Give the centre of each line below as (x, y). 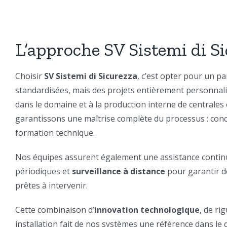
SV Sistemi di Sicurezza (90, 76)
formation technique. (55, 133)
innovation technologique (147, 210)
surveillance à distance (118, 171)
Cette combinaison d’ (54, 210)
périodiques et (43, 171)
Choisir (29, 76)
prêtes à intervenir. (51, 185)
